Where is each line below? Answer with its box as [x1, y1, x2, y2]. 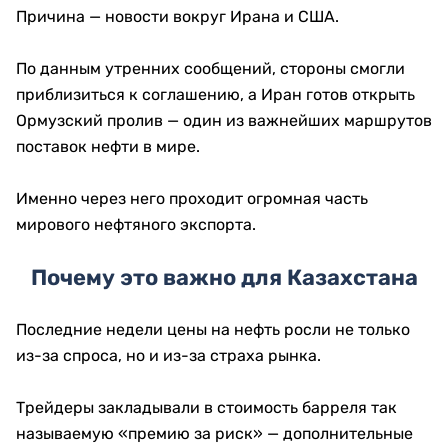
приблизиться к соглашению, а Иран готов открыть [16, 85, 415, 104]
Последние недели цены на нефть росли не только [16, 320, 410, 339]
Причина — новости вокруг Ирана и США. [16, 7, 339, 26]
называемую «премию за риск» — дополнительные [16, 424, 413, 443]
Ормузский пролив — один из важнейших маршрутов [16, 111, 432, 130]
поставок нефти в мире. [16, 137, 200, 156]
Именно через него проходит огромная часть [16, 189, 368, 208]
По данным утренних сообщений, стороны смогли [16, 59, 405, 78]
